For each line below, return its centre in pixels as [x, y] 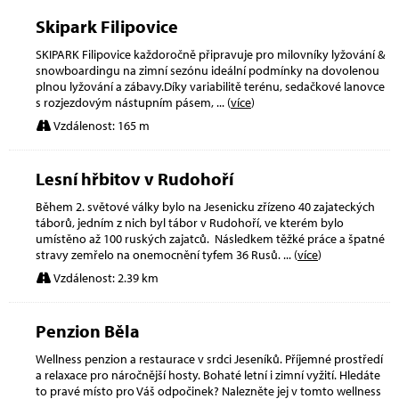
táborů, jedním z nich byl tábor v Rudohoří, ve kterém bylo [190, 222]
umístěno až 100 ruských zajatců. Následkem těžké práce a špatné [210, 238]
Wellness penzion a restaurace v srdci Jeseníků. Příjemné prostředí [209, 358]
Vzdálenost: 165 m [100, 125]
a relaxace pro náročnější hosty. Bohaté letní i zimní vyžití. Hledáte [208, 375]
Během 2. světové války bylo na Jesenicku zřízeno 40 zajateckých [205, 206]
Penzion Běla [88, 330]
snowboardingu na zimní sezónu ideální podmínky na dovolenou [208, 70]
